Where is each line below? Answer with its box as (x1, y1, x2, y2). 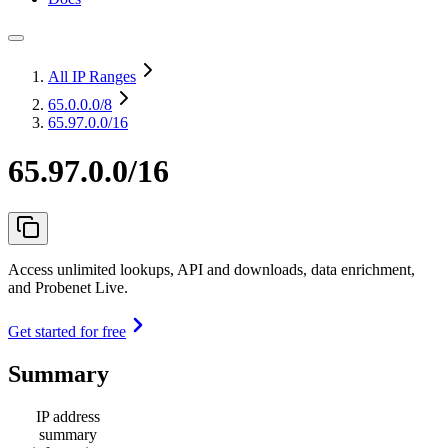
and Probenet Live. (8, 278, 128, 296)
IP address (36, 407, 100, 425)
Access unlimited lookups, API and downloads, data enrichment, (8, 260, 415, 278)
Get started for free (8, 322, 126, 340)
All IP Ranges (48, 68, 136, 85)
